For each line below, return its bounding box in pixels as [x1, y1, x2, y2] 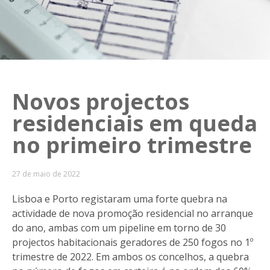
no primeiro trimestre [12, 130, 252, 160]
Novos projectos [12, 86, 189, 116]
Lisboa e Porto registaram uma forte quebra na [12, 192, 227, 206]
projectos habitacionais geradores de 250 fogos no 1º [12, 235, 253, 249]
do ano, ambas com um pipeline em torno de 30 [12, 221, 226, 234]
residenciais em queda [12, 108, 257, 138]
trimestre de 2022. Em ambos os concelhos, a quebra [12, 250, 249, 263]
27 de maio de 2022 [12, 168, 80, 179]
